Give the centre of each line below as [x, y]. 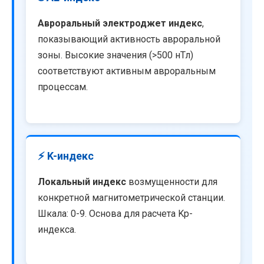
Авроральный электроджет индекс [120, 24]
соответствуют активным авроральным [127, 71]
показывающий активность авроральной [129, 39]
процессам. [63, 87]
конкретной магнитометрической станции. [131, 197]
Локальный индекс [82, 181]
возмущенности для [172, 181]
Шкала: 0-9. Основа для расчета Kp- [115, 213]
